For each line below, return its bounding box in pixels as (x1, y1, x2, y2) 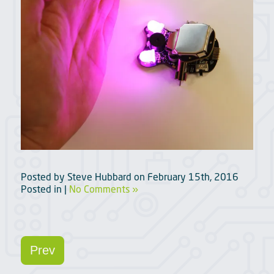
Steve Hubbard (67, 169, 131, 183)
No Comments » (68, 182, 138, 196)
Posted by (20, 169, 67, 183)
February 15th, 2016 (147, 169, 239, 183)
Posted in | (20, 182, 69, 196)
